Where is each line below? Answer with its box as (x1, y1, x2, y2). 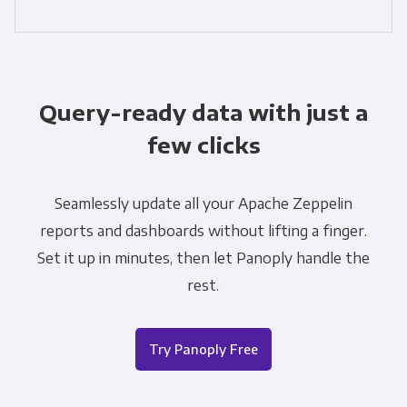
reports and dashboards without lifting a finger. (39, 222, 367, 241)
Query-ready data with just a (39, 98, 368, 126)
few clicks (146, 131, 261, 159)
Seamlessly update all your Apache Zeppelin (54, 194, 352, 213)
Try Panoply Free (149, 341, 258, 358)
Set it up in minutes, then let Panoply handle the (36, 249, 370, 268)
